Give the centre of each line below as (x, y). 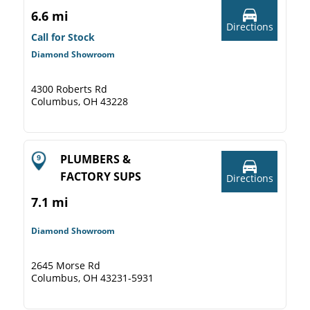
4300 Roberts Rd (69, 89)
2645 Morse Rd (66, 265)
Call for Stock (63, 37)
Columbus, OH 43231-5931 (92, 278)
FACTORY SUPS (101, 176)
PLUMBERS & (95, 159)
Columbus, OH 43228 (80, 101)
